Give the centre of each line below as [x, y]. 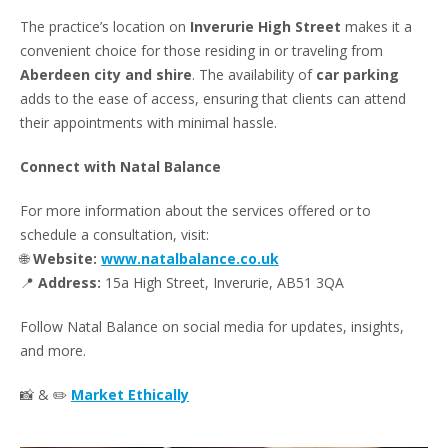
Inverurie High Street [265, 26]
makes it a [376, 26]
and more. [53, 350]
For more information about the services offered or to [195, 210]
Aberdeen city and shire [106, 74]
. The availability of [254, 74]
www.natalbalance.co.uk [190, 258]
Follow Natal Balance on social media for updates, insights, [212, 326]
